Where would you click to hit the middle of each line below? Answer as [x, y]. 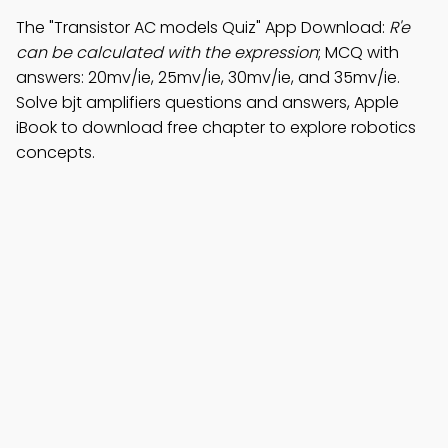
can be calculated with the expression [167, 52]
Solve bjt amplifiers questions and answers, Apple [207, 102]
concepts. [55, 152]
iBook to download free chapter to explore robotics [216, 127]
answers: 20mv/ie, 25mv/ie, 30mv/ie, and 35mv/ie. [208, 77]
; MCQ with [358, 52]
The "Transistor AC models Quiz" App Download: [202, 27]
